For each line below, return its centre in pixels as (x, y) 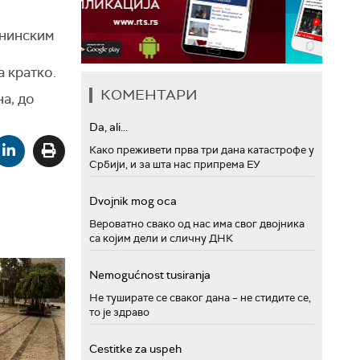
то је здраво (119, 312)
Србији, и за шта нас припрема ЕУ (175, 164)
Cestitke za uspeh (135, 349)
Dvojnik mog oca (133, 201)
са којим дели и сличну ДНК (161, 238)
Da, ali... (108, 127)
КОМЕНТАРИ (149, 95)
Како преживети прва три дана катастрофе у (202, 150)
